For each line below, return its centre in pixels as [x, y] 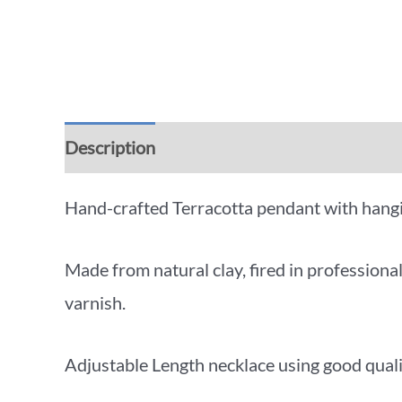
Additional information [265, 147]
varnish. [95, 302]
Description [110, 147]
